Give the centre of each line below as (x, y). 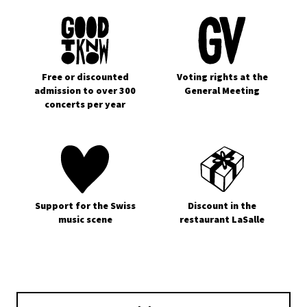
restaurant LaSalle (222, 219)
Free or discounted (85, 77)
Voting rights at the (222, 77)
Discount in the (222, 206)
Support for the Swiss (85, 206)
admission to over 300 (85, 90)
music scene (85, 219)
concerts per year (85, 104)
